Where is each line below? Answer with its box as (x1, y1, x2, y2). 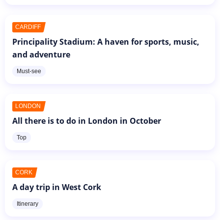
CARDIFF (15, 23, 41, 30)
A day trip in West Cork (12, 181, 101, 192)
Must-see (17, 67, 41, 75)
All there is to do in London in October (12, 115, 161, 126)
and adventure (12, 49, 70, 60)
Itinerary (17, 200, 38, 207)
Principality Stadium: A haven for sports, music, (12, 36, 199, 47)
